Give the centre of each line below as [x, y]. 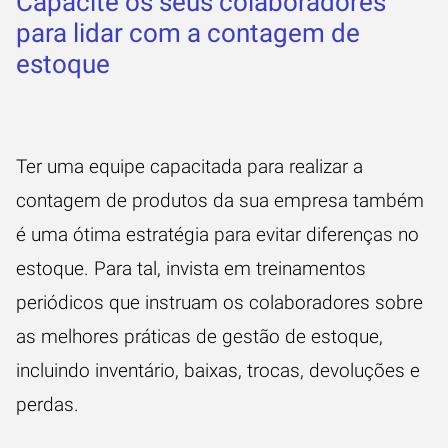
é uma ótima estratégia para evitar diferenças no [217, 234]
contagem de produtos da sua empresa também [220, 200]
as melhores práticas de [119, 336]
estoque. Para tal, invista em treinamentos [191, 268]
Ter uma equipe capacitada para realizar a [189, 166]
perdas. [47, 404]
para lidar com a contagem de [188, 33]
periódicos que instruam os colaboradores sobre [219, 302]
